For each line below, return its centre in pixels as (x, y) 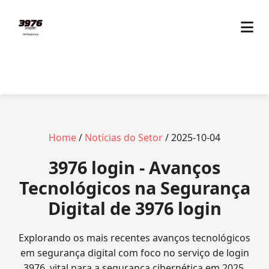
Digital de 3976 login (134, 208)
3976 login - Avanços (134, 167)
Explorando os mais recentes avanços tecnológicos (134, 238)
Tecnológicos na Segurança (134, 188)
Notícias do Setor (124, 138)
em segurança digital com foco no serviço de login (134, 253)
